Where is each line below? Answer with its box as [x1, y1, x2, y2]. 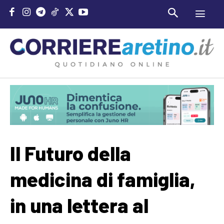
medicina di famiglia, [10, 166, 195, 191]
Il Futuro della [10, 140, 131, 165]
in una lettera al [10, 192, 148, 217]
